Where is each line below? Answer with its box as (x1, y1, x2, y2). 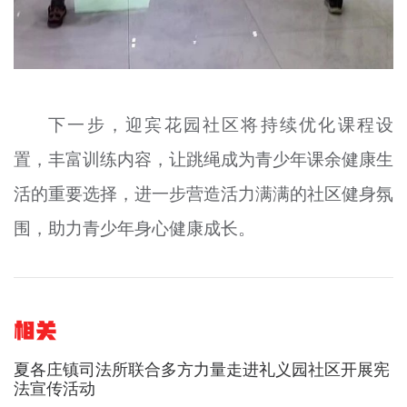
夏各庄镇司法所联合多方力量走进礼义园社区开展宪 (13, 357, 390, 380)
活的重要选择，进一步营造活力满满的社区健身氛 (13, 182, 394, 206)
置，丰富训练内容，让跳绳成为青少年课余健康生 (13, 147, 394, 172)
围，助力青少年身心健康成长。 (13, 216, 255, 241)
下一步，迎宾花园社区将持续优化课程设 (48, 113, 394, 137)
